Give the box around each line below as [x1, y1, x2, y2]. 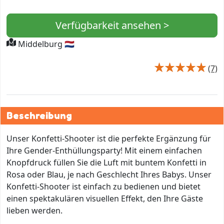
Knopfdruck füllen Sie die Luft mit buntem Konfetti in [6, 157, 206, 168]
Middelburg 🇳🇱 [16, 38, 75, 50]
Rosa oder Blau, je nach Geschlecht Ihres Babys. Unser [6, 169, 211, 180]
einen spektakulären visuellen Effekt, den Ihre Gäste [6, 193, 203, 204]
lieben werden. [6, 205, 62, 216]
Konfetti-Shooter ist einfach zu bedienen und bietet [6, 181, 200, 192]
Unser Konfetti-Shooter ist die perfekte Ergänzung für [6, 133, 211, 144]
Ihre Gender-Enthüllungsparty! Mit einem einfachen [6, 145, 202, 156]
